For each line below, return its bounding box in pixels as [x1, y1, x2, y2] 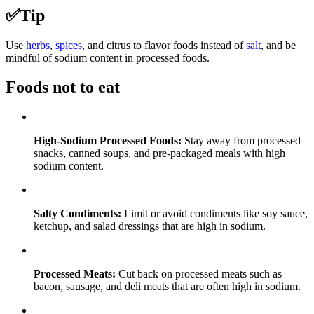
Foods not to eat [6, 78, 120, 97]
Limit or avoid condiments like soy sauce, [121, 207, 308, 220]
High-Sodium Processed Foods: [34, 135, 182, 147]
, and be [261, 39, 296, 51]
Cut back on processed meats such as [116, 268, 282, 280]
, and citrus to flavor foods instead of [82, 39, 246, 51]
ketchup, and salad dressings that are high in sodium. [34, 220, 266, 233]
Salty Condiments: [34, 207, 121, 220]
